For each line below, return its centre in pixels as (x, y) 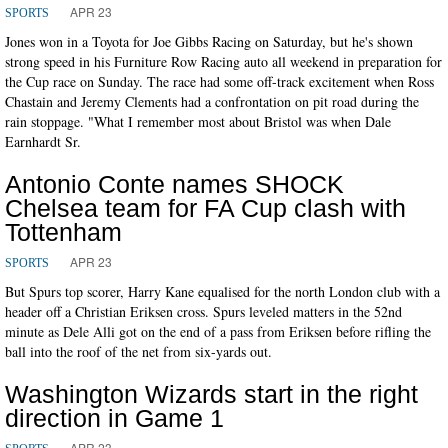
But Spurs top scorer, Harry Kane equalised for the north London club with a (222, 291)
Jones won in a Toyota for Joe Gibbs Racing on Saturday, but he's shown (209, 41)
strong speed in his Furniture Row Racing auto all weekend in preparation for (223, 61)
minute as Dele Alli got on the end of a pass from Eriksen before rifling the (218, 331)
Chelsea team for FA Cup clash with (205, 207)
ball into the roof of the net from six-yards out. (138, 351)
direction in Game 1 (114, 417)
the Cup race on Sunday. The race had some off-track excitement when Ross (219, 81)
